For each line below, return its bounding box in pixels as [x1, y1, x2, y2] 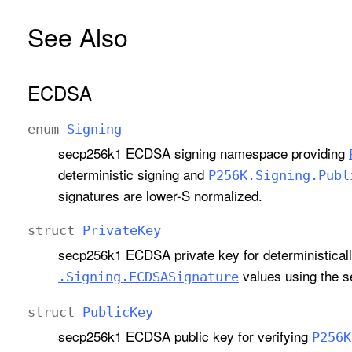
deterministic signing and [57, 164, 208, 185]
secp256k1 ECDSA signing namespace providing [57, 143, 349, 163]
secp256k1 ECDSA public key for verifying [57, 326, 312, 346]
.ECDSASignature [120, 269, 239, 285]
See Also [27, 18, 128, 55]
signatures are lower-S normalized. [57, 185, 262, 206]
